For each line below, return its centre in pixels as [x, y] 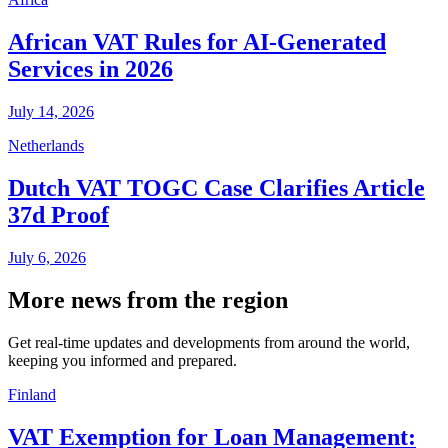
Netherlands [46, 145]
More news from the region [148, 299]
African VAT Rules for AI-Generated [197, 42]
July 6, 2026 [47, 257]
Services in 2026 [90, 69]
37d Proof [58, 214]
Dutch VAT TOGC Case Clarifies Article [216, 187]
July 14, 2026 [51, 111]
